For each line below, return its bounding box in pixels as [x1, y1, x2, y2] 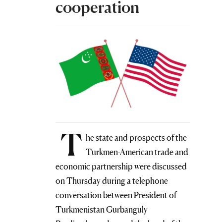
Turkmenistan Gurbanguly [55, 204, 148, 215]
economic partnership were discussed [55, 161, 187, 172]
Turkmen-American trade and [86, 147, 189, 158]
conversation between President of [55, 190, 176, 201]
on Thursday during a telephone [55, 175, 168, 186]
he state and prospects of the [86, 132, 187, 143]
